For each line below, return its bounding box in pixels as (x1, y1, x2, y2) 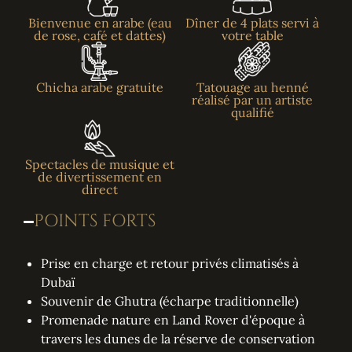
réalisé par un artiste (192, 92, 313, 108)
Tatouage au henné (196, 79, 309, 96)
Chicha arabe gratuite (36, 79, 163, 96)
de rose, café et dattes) (34, 27, 166, 44)
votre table (221, 27, 284, 44)
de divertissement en (38, 169, 162, 185)
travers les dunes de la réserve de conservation (41, 331, 315, 347)
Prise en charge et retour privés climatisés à (41, 255, 299, 272)
